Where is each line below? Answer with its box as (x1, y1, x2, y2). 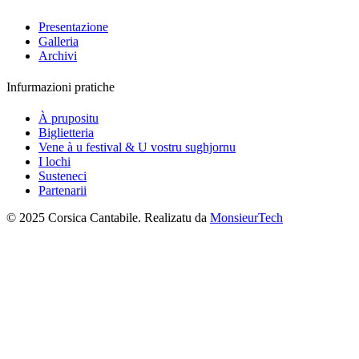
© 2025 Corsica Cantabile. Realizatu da (6, 211, 210, 225)
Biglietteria (38, 126, 94, 140)
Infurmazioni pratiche (6, 79, 115, 94)
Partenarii (38, 184, 87, 198)
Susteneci (38, 169, 87, 184)
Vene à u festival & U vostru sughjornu (38, 140, 236, 155)
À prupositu (38, 111, 99, 126)
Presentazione (38, 19, 108, 34)
